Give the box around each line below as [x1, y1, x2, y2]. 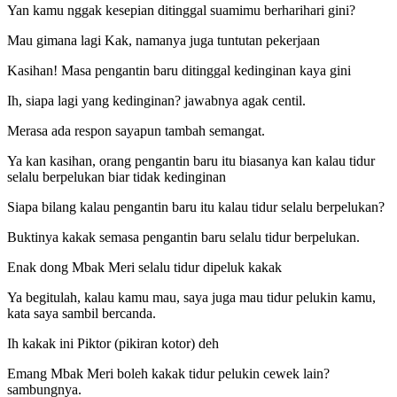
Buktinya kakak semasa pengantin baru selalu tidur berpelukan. [7, 229, 360, 245]
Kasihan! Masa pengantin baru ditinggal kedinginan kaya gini [7, 62, 351, 78]
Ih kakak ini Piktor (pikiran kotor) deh [7, 335, 219, 351]
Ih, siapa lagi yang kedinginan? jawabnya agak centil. [7, 92, 306, 108]
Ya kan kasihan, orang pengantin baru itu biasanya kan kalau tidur [7, 152, 375, 168]
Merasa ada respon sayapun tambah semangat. [7, 122, 265, 138]
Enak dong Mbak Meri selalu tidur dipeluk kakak [7, 259, 282, 275]
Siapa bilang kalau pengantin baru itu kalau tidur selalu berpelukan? [7, 198, 385, 214]
